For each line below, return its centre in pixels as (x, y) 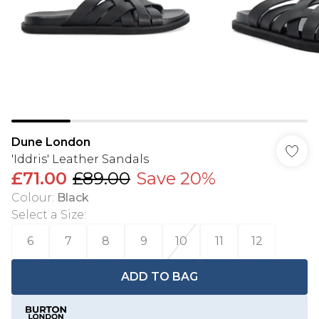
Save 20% (176, 178)
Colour (32, 198)
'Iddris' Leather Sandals (80, 159)
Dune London (51, 142)
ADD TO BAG (159, 277)
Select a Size (48, 215)
